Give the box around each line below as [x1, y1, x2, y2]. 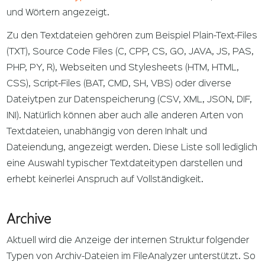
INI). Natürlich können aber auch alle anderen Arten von [7, 111, 244, 120]
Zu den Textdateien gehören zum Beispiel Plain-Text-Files [7, 31, 258, 40]
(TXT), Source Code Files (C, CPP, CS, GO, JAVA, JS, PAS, [7, 47, 254, 56]
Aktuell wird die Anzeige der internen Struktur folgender [7, 236, 250, 245]
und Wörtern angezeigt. [7, 9, 110, 18]
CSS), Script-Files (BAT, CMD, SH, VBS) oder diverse [7, 79, 232, 88]
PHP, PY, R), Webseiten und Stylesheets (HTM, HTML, [7, 63, 240, 72]
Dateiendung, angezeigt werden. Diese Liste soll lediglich [7, 143, 258, 152]
